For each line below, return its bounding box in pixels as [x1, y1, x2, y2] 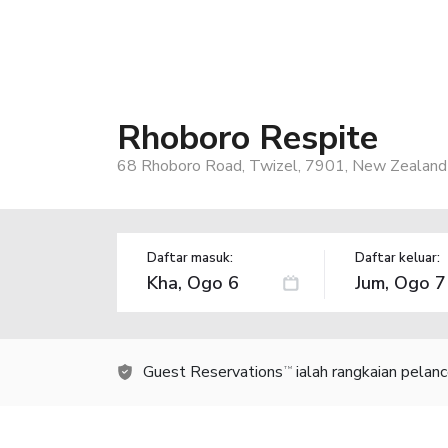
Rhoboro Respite [117, 114, 378, 161]
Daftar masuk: [147, 248, 233, 267]
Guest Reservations [143, 360, 283, 383]
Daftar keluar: [354, 248, 440, 267]
